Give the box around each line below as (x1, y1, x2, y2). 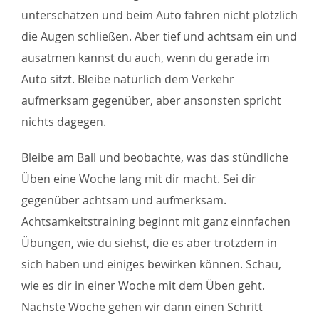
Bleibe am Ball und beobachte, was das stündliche (21, 149, 288, 165)
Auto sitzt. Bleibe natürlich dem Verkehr (21, 70, 234, 87)
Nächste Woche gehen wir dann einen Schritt (21, 298, 263, 315)
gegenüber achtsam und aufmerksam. (21, 192, 226, 208)
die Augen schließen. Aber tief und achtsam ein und (21, 28, 297, 44)
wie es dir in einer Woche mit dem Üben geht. (21, 277, 265, 293)
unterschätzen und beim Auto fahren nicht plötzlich (21, 6, 298, 23)
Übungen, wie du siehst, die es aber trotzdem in (21, 234, 277, 251)
